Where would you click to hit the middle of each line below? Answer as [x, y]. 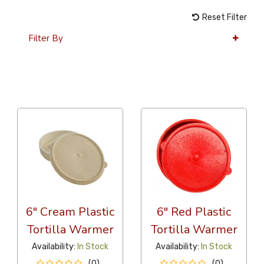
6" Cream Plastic [70, 212]
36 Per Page [41, 97]
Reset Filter [225, 18]
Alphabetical [106, 97]
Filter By [45, 38]
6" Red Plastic [194, 212]
